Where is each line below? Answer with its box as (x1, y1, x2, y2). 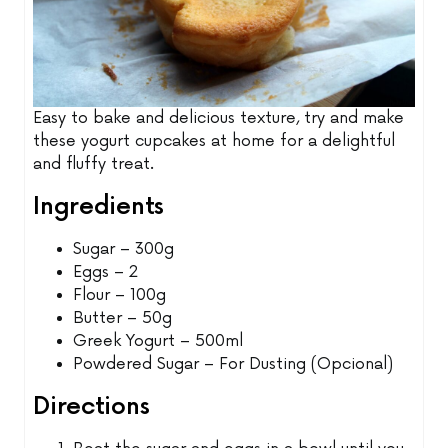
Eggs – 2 (73, 262, 139, 282)
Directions (33, 391, 150, 421)
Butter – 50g (73, 308, 173, 328)
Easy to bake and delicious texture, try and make (33, 108, 405, 128)
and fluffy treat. (33, 154, 155, 174)
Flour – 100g (73, 285, 167, 305)
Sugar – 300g (73, 239, 175, 259)
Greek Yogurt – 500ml (73, 331, 244, 351)
